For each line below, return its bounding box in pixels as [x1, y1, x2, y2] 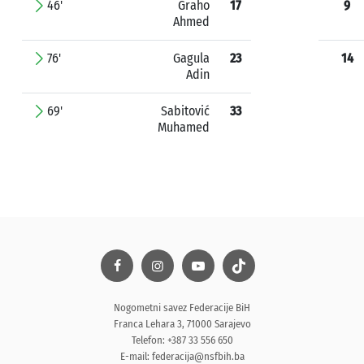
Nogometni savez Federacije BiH [114, 301, 250, 314]
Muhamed [158, 119, 210, 135]
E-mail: [119, 350, 152, 362]
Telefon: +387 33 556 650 [131, 334, 233, 346]
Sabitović [161, 103, 210, 119]
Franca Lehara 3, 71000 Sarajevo [113, 318, 251, 330]
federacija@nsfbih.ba [151, 350, 245, 362]
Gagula [173, 50, 210, 66]
